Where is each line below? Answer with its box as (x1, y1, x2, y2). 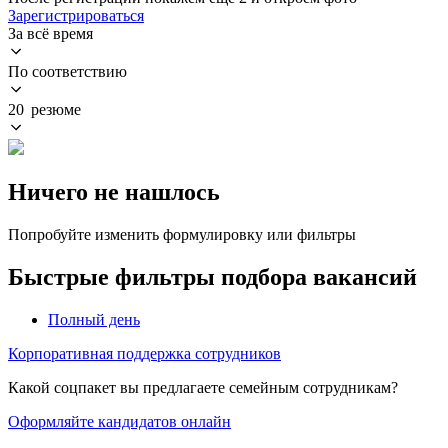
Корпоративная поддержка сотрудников (8, 344, 281, 362)
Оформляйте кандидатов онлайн (8, 412, 231, 430)
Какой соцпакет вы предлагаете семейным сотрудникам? (8, 378, 398, 396)
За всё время (8, 24, 93, 42)
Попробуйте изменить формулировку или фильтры (8, 225, 356, 243)
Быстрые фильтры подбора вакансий (8, 263, 417, 290)
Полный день (48, 310, 140, 328)
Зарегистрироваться (8, 6, 144, 24)
